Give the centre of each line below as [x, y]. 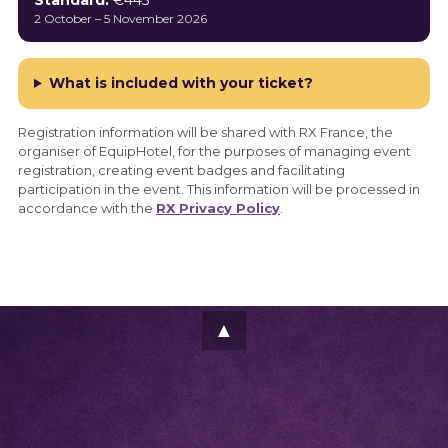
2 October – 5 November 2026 [120, 18]
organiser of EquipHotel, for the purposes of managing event [214, 151]
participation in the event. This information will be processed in [219, 189]
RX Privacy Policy [218, 208]
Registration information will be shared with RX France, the [205, 132]
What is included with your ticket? [180, 83]
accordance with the [87, 208]
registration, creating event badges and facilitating [181, 170]
